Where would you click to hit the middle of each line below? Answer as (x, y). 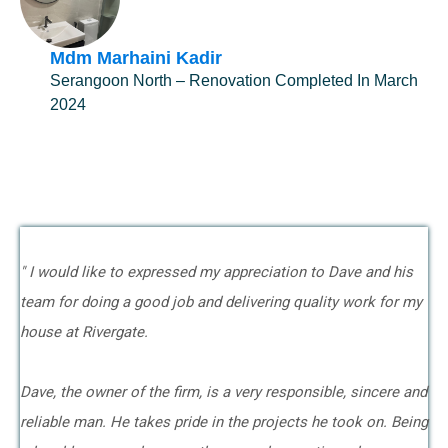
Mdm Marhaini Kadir (136, 58)
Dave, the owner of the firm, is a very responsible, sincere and (223, 392)
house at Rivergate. (86, 332)
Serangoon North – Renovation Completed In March (234, 80)
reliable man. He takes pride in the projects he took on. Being (224, 422)
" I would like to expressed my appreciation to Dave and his (216, 272)
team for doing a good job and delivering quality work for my (221, 302)
